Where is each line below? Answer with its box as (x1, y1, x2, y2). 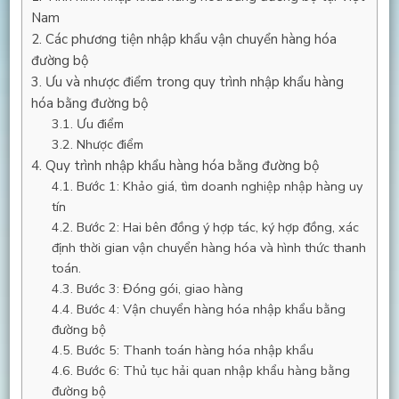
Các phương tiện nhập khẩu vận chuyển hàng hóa (45, 29, 337, 48)
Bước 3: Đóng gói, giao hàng (76, 279, 243, 297)
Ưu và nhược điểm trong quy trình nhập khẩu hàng (45, 72, 344, 91)
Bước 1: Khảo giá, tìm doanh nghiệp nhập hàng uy (76, 176, 362, 195)
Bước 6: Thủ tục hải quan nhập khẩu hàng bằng (76, 361, 350, 379)
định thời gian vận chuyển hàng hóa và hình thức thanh (51, 238, 366, 256)
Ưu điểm (76, 114, 124, 133)
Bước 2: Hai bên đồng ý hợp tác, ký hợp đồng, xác (76, 217, 359, 236)
